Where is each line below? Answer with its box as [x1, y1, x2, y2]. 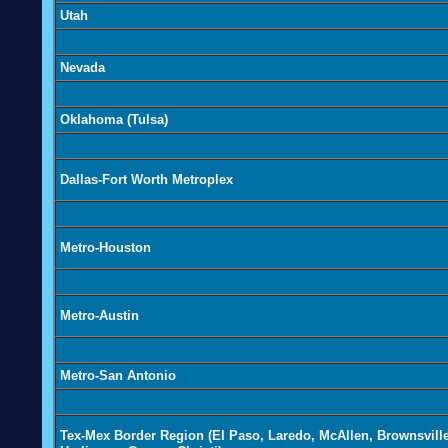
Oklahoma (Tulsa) [60, 112, 168, 128]
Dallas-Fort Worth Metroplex [60, 172, 233, 188]
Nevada [60, 60, 105, 76]
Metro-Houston [60, 240, 151, 256]
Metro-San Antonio [60, 368, 176, 384]
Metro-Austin [60, 308, 139, 324]
